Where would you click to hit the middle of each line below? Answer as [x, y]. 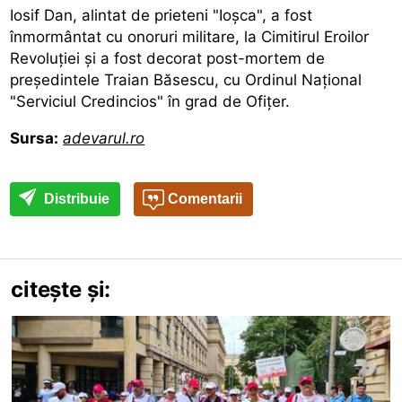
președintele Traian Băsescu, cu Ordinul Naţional [186, 79]
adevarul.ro [104, 138]
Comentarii [204, 198]
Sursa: [35, 138]
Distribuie [75, 198]
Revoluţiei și [56, 58]
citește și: [61, 289]
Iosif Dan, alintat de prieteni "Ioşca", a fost [162, 15]
